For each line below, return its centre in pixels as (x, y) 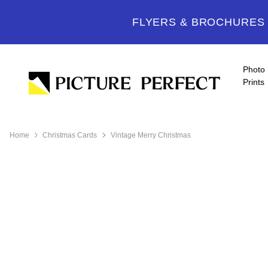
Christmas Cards (70, 135)
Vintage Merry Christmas (150, 135)
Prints (254, 82)
